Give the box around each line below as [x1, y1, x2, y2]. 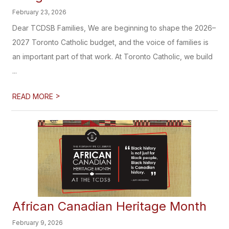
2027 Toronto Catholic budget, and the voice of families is [12, 38, 209, 47]
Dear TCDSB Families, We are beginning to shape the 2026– [12, 24, 216, 32]
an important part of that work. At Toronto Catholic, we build [12, 52, 213, 61]
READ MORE [12, 92, 56, 101]
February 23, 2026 [12, 8, 67, 16]
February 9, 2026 [12, 219, 63, 226]
